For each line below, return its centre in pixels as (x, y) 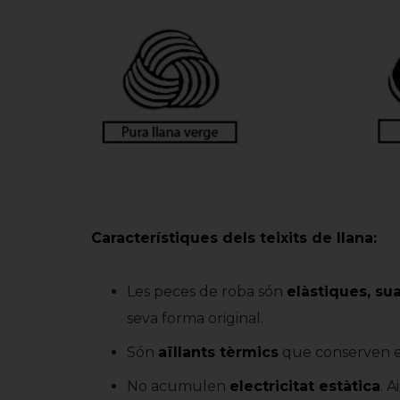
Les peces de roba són (207, 292)
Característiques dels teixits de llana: (234, 238)
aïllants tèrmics (218, 352)
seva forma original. (195, 318)
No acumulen (178, 386)
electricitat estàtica (305, 386)
